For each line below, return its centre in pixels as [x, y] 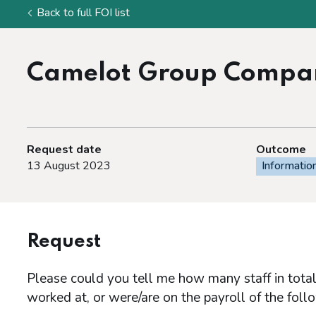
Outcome [281, 150]
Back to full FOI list [83, 13]
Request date [64, 150]
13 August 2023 [69, 166]
